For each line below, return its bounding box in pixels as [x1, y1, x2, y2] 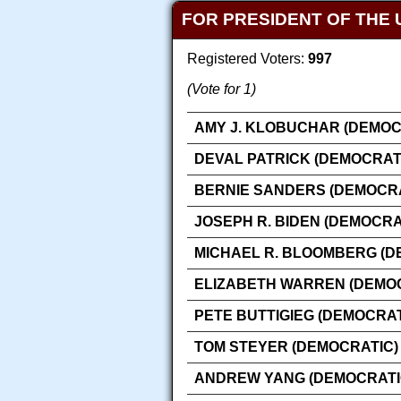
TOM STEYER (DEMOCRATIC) [194, 339, 398, 355]
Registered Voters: [187, 51, 308, 67]
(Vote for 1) [187, 81, 256, 98]
